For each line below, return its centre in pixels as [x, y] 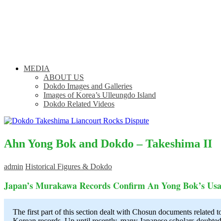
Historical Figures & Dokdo [69, 166]
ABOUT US [64, 77]
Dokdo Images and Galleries [88, 86]
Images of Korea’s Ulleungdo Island [100, 95]
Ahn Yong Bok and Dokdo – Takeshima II [108, 144]
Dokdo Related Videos [79, 104]
